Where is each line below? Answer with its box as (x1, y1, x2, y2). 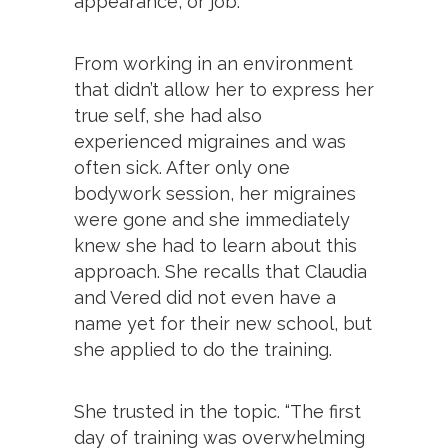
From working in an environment (74, 52, 353, 74)
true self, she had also (74, 104, 262, 126)
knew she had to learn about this (74, 234, 357, 256)
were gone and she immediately (74, 208, 350, 230)
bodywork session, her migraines (74, 182, 356, 204)
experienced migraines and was (74, 130, 346, 152)
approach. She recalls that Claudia (74, 260, 367, 282)
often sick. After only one (74, 156, 290, 178)
